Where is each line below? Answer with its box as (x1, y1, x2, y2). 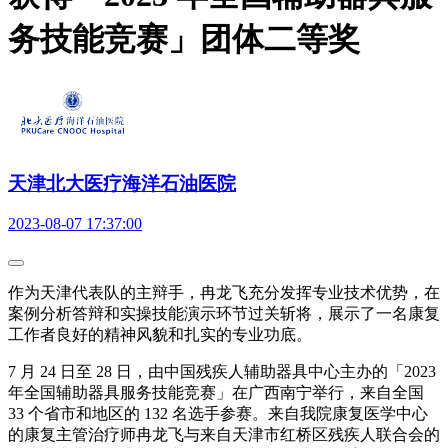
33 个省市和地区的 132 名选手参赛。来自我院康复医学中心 (8, 405, 428, 423)
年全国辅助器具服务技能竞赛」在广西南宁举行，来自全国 (8, 384, 424, 402)
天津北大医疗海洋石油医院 (8, 172, 236, 194)
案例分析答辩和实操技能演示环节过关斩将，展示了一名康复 (8, 305, 440, 323)
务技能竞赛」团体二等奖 (8, 21, 360, 58)
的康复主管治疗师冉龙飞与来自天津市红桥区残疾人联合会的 (8, 426, 440, 444)
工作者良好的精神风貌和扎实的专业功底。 (8, 326, 312, 344)
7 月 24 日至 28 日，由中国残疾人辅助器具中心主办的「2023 (8, 363, 436, 381)
